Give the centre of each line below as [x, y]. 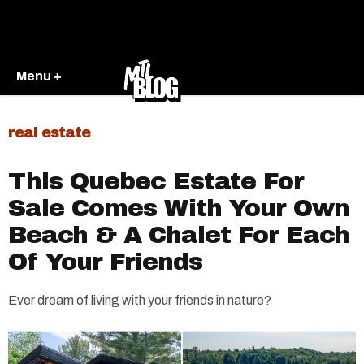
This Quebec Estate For [156, 181]
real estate [49, 132]
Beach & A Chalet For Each [179, 235]
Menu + [39, 76]
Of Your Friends [105, 262]
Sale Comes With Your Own [179, 208]
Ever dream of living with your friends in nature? [140, 300]
